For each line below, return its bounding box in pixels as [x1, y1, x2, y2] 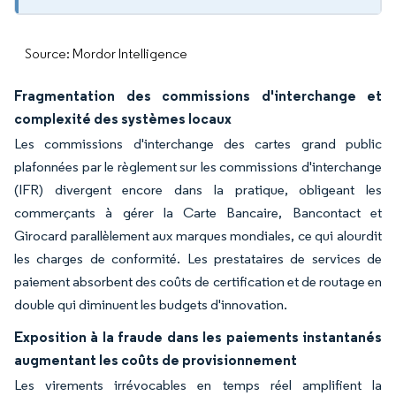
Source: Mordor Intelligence [25, 45, 187, 62]
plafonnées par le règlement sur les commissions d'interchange [14, 158, 382, 175]
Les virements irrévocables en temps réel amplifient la [14, 377, 382, 393]
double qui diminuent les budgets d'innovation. [14, 296, 287, 313]
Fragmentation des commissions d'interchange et [14, 87, 382, 104]
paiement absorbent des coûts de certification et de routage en [14, 273, 382, 290]
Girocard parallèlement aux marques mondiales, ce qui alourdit [14, 227, 382, 244]
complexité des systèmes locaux [14, 110, 232, 127]
